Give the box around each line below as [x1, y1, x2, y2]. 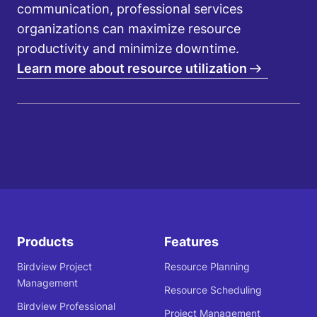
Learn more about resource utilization [17, 61, 247, 76]
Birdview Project [17, 260, 92, 273]
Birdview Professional [17, 300, 115, 313]
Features [163, 234, 219, 250]
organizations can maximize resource [17, 21, 241, 36]
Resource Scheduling [163, 284, 262, 296]
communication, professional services [17, 1, 243, 16]
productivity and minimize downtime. [17, 41, 239, 56]
